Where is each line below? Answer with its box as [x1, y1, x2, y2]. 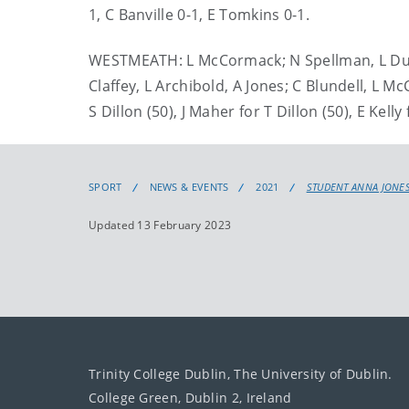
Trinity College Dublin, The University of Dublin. [89, 365, 393, 383]
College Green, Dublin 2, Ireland [89, 389, 292, 406]
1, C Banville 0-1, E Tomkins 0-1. [89, 5, 309, 25]
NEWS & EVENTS [149, 180, 229, 194]
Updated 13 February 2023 [89, 217, 232, 233]
